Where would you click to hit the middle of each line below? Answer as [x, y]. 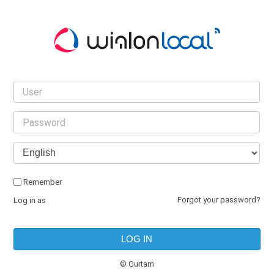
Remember [43, 182]
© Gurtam [137, 264]
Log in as [30, 200]
